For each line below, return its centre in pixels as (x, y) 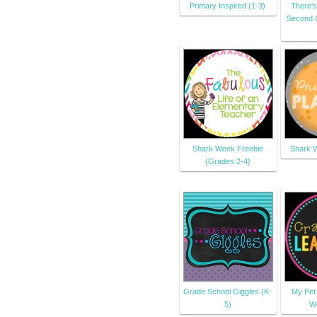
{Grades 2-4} (227, 162)
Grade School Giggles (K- (227, 292)
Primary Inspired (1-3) (227, 6)
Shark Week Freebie (227, 149)
